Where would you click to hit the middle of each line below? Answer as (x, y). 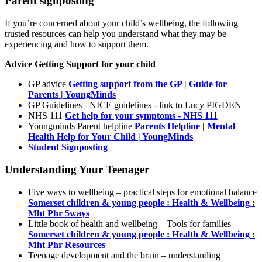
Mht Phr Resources (67, 245)
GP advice (47, 84)
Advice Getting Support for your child (80, 64)
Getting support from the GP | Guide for (148, 84)
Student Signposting (68, 147)
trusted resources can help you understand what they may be (116, 33)
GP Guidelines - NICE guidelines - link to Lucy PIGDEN (135, 105)
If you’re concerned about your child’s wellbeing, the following (121, 23)
